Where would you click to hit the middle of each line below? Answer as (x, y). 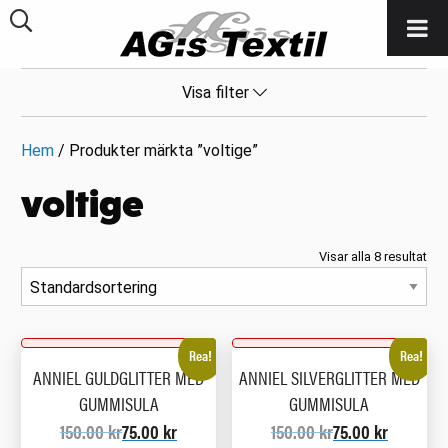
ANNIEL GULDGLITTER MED (119, 377)
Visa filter (217, 92)
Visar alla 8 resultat (372, 256)
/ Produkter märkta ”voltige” (156, 150)
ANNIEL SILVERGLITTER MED (329, 377)
